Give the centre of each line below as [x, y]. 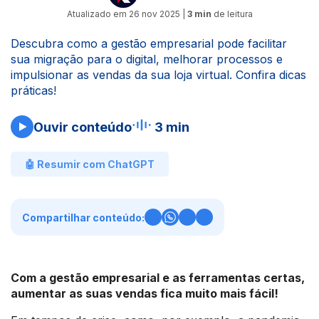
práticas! [33, 90]
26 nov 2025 [154, 14]
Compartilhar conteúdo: [83, 217]
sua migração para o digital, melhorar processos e [147, 59]
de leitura [232, 14]
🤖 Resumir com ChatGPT [90, 164]
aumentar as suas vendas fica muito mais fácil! [145, 293]
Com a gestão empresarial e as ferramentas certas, [158, 278]
